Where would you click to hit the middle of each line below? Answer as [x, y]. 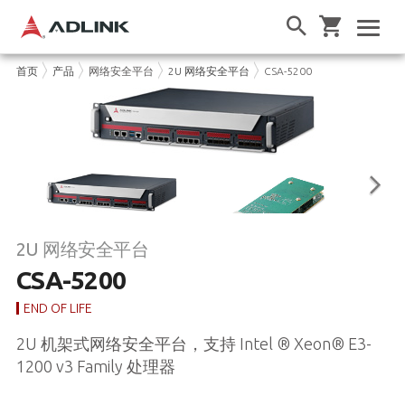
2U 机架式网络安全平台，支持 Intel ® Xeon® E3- [193, 343]
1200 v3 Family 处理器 [95, 366]
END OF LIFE [57, 308]
